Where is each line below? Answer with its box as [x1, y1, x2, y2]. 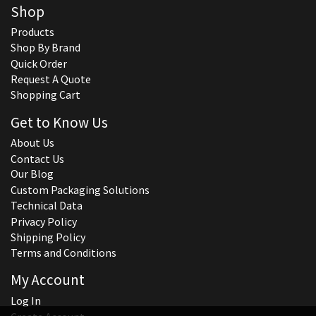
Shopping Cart [11, 87, 80, 102]
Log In [11, 293, 41, 308]
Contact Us [11, 151, 64, 166]
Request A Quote [11, 72, 91, 87]
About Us [11, 135, 54, 150]
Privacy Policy [11, 214, 77, 229]
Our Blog [11, 166, 54, 181]
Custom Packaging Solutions [11, 183, 150, 197]
